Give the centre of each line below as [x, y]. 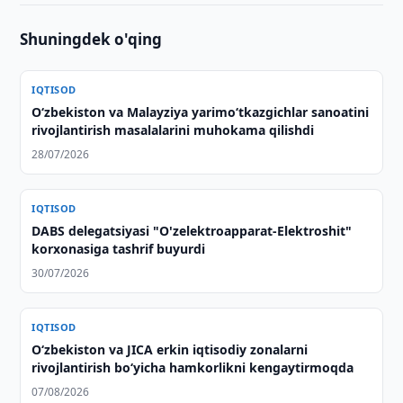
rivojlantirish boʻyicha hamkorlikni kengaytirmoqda [193, 368]
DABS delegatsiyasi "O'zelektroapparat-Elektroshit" [192, 231]
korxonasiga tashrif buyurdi [119, 249]
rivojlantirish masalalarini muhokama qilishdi [173, 130]
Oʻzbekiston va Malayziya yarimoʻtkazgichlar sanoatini [201, 112]
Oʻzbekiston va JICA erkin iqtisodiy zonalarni [170, 350]
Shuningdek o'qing [91, 40]
